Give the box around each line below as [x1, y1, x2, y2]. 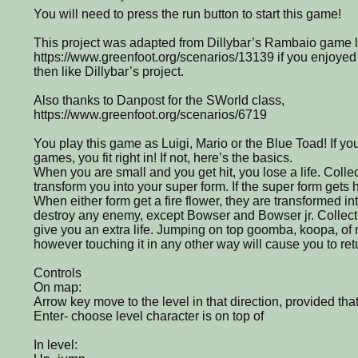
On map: [34, 280, 82, 294]
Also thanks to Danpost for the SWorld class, [34, 93, 284, 107]
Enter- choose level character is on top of [34, 308, 264, 323]
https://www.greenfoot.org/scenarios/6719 [34, 107, 267, 121]
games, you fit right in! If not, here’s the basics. [34, 150, 292, 165]
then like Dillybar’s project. [34, 64, 184, 78]
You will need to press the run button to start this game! [34, 6, 341, 21]
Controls [34, 265, 82, 280]
